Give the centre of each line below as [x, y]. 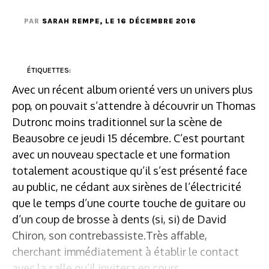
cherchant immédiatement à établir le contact [125, 251]
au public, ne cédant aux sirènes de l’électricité [127, 186]
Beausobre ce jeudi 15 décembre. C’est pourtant [128, 138]
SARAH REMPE [71, 21]
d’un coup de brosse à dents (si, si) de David [119, 219]
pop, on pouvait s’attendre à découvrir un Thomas [134, 105]
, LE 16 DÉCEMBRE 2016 [148, 21]
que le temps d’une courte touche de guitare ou [129, 203]
